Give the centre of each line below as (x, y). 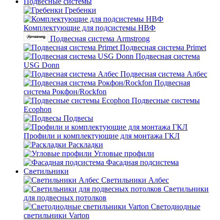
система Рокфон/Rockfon (65, 92)
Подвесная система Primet (163, 47)
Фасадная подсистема (142, 162)
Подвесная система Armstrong (100, 39)
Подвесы (78, 118)
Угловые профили (124, 153)
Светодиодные (176, 206)
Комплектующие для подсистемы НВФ (90, 28)
